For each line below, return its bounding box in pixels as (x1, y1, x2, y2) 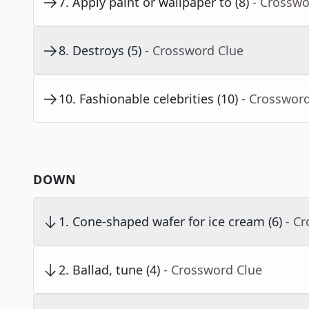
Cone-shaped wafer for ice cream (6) (72, 213, 282, 230)
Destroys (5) (72, 42, 141, 59)
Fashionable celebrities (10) (79, 90, 238, 108)
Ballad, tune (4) (72, 261, 160, 279)
